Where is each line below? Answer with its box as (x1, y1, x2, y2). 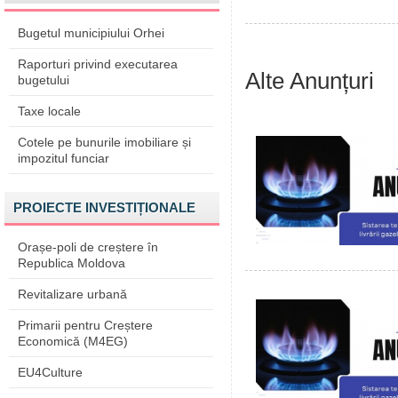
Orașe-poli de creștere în (18, 240, 158, 254)
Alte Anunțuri (245, 68, 374, 94)
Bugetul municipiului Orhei (18, 26, 164, 40)
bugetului (18, 73, 69, 87)
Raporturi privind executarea (18, 57, 178, 71)
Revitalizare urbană (18, 287, 127, 301)
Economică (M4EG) (18, 334, 128, 348)
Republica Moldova (18, 256, 125, 270)
